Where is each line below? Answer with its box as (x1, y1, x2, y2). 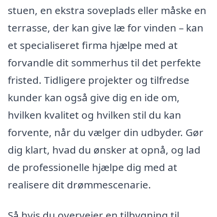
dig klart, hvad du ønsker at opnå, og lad (8, 142, 201, 156)
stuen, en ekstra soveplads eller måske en (8, 3, 206, 17)
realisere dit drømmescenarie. (8, 177, 151, 191)
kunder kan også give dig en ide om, (8, 90, 180, 104)
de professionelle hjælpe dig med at (8, 160, 177, 174)
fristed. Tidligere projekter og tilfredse (8, 73, 189, 87)
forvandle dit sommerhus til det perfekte (8, 55, 201, 69)
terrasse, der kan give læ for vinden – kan (8, 20, 203, 34)
